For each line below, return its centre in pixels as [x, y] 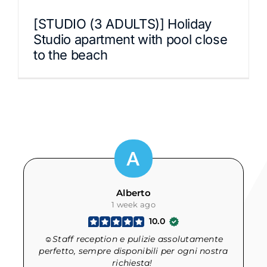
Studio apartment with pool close [131, 39]
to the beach [71, 55]
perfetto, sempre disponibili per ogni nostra [133, 251]
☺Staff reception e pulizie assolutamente [133, 239]
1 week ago [133, 204]
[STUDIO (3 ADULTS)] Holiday [123, 24]
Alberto [133, 193]
